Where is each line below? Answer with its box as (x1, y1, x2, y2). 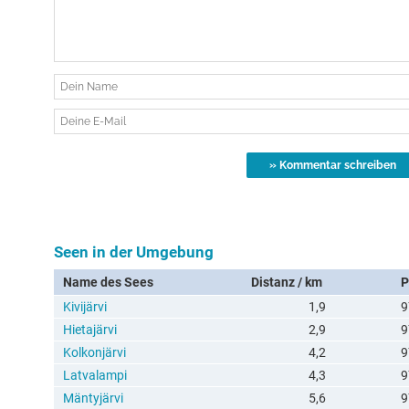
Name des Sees (63, 275, 153, 289)
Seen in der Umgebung (54, 243, 214, 261)
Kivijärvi (63, 299, 107, 314)
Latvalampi (63, 368, 127, 383)
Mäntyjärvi (63, 391, 123, 405)
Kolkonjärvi (63, 345, 126, 360)
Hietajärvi (63, 322, 117, 337)
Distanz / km (251, 275, 322, 289)
